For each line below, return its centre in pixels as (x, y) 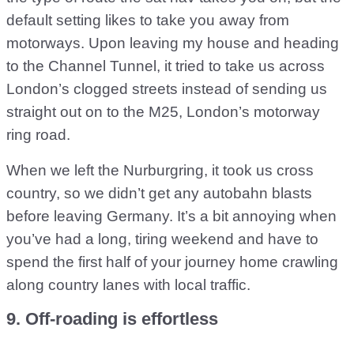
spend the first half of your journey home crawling (172, 262)
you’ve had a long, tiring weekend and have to (162, 239)
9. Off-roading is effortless (112, 319)
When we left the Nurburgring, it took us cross (160, 170)
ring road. (38, 135)
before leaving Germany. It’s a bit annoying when (171, 216)
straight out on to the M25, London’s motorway (163, 112)
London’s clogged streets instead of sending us (167, 89)
